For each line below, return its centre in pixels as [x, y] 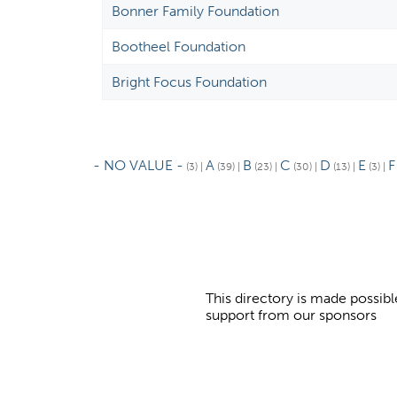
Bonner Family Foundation [196, 11]
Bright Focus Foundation [190, 82]
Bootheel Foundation [179, 47]
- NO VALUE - [139, 165]
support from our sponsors [291, 315]
